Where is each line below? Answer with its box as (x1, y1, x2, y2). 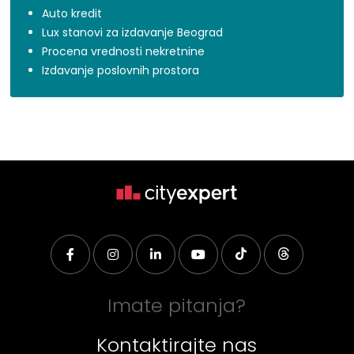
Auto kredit (42, 6, 103, 22)
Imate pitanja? (107, 292, 247, 318)
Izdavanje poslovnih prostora (42, 62, 200, 79)
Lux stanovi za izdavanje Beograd (42, 24, 224, 41)
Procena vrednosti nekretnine (42, 43, 205, 60)
